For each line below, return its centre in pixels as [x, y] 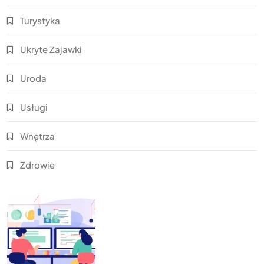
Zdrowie [37, 164]
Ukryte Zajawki [51, 49]
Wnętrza [37, 136]
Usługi [34, 107]
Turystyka [40, 20]
